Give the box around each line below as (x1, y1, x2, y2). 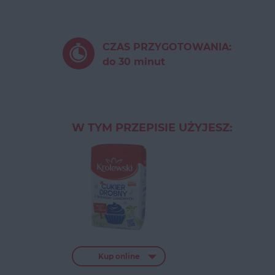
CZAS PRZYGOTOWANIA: (103, 41, 231, 53)
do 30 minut (103, 56, 165, 68)
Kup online (98, 252, 140, 261)
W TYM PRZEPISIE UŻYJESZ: (72, 121, 233, 134)
